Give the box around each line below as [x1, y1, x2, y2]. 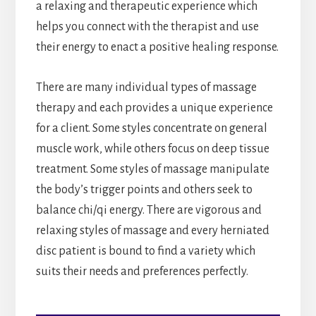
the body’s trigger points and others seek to [35, 183, 253, 197]
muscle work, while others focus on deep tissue [35, 142, 269, 156]
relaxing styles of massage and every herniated [35, 224, 269, 238]
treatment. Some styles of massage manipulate [35, 163, 269, 176]
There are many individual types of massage [35, 81, 257, 95]
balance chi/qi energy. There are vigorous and [35, 204, 262, 217]
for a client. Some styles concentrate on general [35, 122, 267, 135]
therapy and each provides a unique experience [35, 102, 273, 115]
